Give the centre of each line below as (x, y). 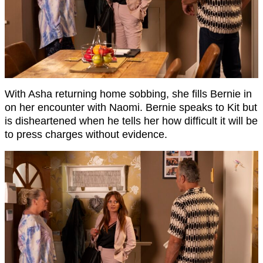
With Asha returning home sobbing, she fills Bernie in (128, 94)
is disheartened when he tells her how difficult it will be (131, 121)
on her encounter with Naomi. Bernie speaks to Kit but (131, 108)
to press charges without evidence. (86, 135)
